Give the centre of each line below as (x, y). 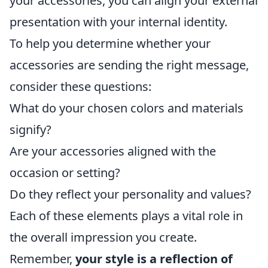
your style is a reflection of (154, 258)
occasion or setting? (65, 172)
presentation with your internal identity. (118, 22)
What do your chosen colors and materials (127, 108)
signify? (31, 129)
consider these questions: (80, 86)
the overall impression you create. (103, 237)
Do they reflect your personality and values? (130, 194)
